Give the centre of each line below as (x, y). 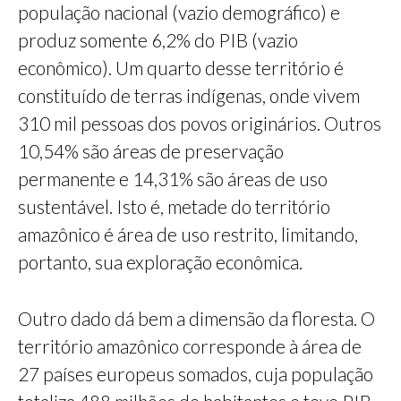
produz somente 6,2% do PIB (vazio (158, 40)
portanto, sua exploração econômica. (160, 262)
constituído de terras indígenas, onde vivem (189, 96)
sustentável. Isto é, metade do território (174, 207)
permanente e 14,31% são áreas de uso (173, 179)
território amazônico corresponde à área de (190, 346)
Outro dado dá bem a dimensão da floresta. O (196, 319)
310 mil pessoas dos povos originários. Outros (200, 124)
